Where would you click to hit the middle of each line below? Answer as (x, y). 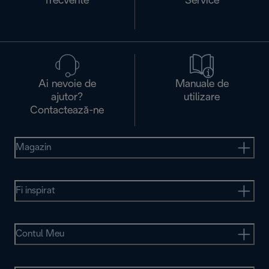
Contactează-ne (67, 111)
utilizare (202, 98)
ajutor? (67, 98)
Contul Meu (40, 234)
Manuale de (202, 85)
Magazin (33, 148)
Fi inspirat (35, 191)
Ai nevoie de (67, 85)
